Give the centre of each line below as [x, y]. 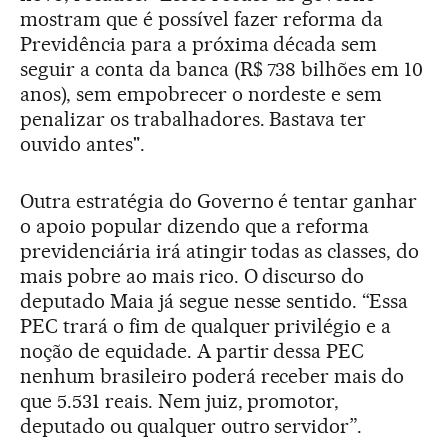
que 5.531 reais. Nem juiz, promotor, [180, 401]
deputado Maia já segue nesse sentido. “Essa [214, 301]
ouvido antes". [82, 144]
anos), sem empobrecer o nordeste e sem [201, 94]
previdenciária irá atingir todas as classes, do [220, 251]
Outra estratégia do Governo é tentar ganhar [219, 201]
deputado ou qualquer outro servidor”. [191, 426]
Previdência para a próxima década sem [199, 44]
